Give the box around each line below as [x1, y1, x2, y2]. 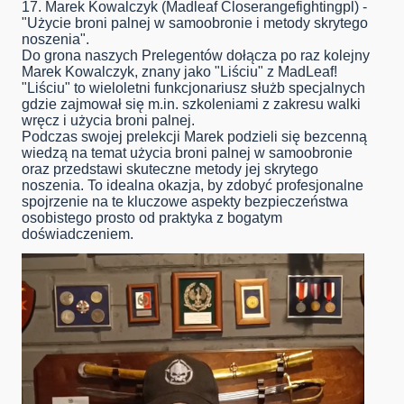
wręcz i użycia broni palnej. [22, 113, 195, 129]
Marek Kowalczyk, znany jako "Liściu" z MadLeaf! [22, 64, 337, 80]
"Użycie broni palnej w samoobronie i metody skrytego [22, 15, 368, 32]
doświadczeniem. [22, 226, 133, 243]
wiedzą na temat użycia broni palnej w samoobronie [22, 145, 353, 161]
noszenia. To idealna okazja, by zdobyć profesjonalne [22, 178, 363, 194]
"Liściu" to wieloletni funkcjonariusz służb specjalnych [22, 80, 365, 96]
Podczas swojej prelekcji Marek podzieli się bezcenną [22, 129, 367, 145]
